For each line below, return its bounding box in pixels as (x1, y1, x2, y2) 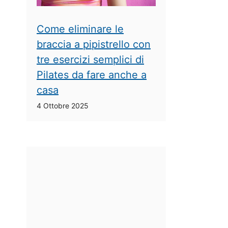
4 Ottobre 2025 (37, 101, 89, 110)
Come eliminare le (37, 22, 124, 35)
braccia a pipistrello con (37, 38, 151, 50)
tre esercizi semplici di (37, 53, 144, 66)
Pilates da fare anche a (37, 68, 147, 81)
